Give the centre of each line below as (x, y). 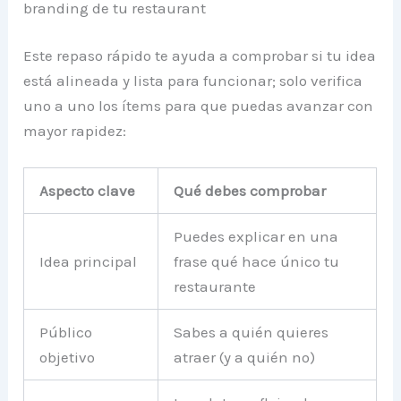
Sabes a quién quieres (252, 333)
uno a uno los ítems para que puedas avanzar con (199, 106)
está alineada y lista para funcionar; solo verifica (193, 81)
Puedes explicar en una (256, 237)
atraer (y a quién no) (245, 358)
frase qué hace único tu (257, 262)
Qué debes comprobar (250, 191)
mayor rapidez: (75, 131)
